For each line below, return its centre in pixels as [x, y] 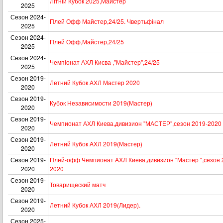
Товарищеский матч [78, 184]
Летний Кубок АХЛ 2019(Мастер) [96, 144]
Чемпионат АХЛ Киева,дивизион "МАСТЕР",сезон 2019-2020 [136, 123]
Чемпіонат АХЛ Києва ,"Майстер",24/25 [105, 62]
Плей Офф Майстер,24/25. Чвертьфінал [107, 21]
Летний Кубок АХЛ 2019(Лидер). [95, 205]
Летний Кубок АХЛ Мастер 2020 [95, 82]
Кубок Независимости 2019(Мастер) [101, 103]
